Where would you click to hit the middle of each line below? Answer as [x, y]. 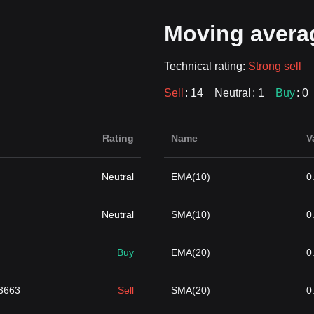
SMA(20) [190, 290]
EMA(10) [190, 177]
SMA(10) [190, 214]
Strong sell [274, 66]
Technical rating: [206, 66]
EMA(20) [190, 252]
